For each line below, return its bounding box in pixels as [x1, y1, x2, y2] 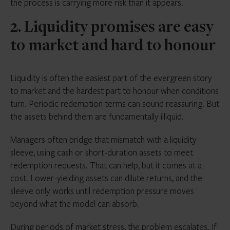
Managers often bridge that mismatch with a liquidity [10, 133, 197, 145]
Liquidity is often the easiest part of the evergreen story [10, 72, 212, 84]
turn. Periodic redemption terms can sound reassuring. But [10, 98, 219, 109]
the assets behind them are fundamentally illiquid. [10, 110, 184, 122]
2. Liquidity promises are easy [10, 20, 214, 36]
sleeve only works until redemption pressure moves [10, 185, 194, 197]
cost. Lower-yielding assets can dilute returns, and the [10, 172, 202, 184]
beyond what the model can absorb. [10, 198, 139, 209]
